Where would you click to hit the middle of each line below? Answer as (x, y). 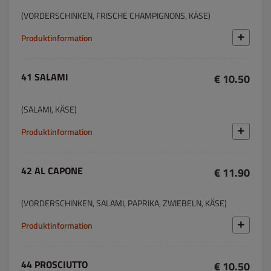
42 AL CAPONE (52, 171)
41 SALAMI (45, 77)
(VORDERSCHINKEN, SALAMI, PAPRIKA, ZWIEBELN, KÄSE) (124, 203)
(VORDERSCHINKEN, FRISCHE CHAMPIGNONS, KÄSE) (116, 15)
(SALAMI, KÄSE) (49, 109)
